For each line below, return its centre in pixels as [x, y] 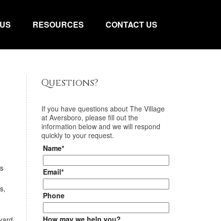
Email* [53, 172]
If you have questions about [85, 109]
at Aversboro [61, 117]
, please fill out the [110, 117]
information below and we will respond [101, 126]
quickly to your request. [77, 135]
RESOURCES [58, 24]
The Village [147, 109]
